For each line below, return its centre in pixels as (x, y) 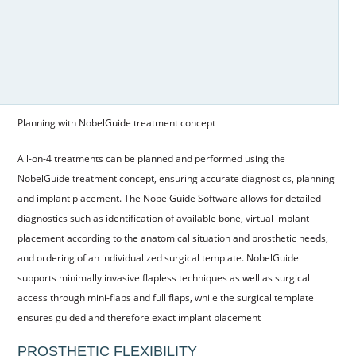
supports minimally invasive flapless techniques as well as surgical (163, 278)
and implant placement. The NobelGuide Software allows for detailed (169, 199)
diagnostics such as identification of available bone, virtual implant (163, 219)
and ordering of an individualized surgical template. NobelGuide (158, 258)
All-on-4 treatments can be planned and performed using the (151, 159)
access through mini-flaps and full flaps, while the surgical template (165, 298)
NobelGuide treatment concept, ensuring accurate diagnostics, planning (176, 179)
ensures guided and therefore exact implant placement (139, 318)
